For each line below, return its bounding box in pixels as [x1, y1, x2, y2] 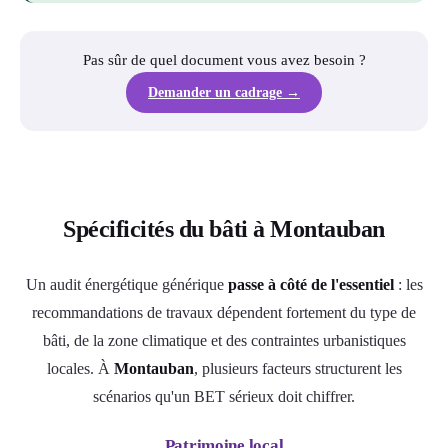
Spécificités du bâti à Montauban [63, 215, 385, 242]
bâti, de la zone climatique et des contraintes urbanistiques [42, 331, 406, 349]
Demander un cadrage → [148, 84, 300, 100]
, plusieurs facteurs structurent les [193, 359, 402, 377]
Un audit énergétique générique [25, 275, 228, 293]
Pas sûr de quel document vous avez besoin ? [82, 51, 366, 68]
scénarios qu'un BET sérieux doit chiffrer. [93, 387, 355, 405]
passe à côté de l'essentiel [227, 275, 394, 293]
